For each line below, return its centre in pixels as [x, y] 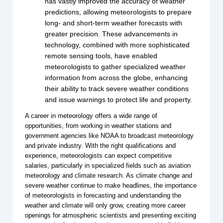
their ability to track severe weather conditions [117, 89]
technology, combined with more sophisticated [117, 45]
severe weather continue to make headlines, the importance [111, 186]
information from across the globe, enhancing [116, 78]
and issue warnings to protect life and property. [119, 100]
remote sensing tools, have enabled [101, 56]
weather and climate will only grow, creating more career [106, 206]
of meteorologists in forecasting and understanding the [103, 196]
